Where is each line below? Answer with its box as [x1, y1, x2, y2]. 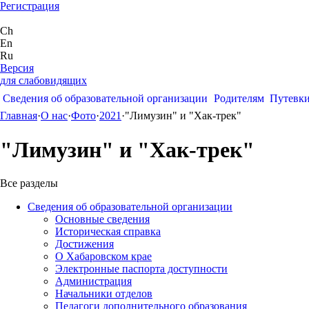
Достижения [55, 238, 114, 250]
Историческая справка [55, 226, 161, 238]
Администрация [55, 275, 132, 288]
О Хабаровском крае [55, 250, 152, 263]
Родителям [213, 92, 264, 104]
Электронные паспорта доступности [55, 263, 228, 275]
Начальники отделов [55, 288, 152, 300]
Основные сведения [55, 213, 150, 226]
